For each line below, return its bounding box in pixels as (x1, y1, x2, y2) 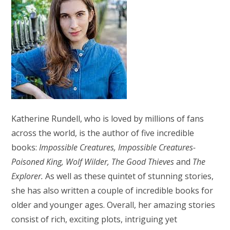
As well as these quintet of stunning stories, (43, 170, 214, 182)
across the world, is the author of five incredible (11, 127, 195, 139)
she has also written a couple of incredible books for (11, 184, 214, 196)
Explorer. (11, 170, 44, 182)
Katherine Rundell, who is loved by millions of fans (11, 112, 206, 124)
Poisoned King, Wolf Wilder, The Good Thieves (11, 156, 177, 167)
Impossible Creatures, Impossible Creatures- (39, 141, 196, 153)
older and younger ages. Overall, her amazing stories (11, 199, 216, 210)
